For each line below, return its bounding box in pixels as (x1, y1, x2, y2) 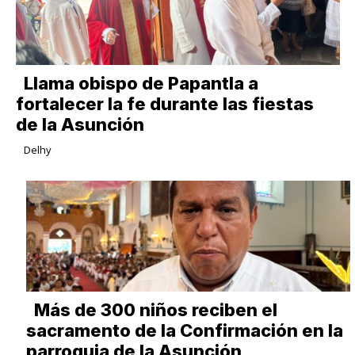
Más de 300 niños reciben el (33, 299, 277, 320)
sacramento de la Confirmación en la (25, 319, 343, 341)
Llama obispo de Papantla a (23, 72, 258, 94)
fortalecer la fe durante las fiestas (15, 93, 314, 114)
